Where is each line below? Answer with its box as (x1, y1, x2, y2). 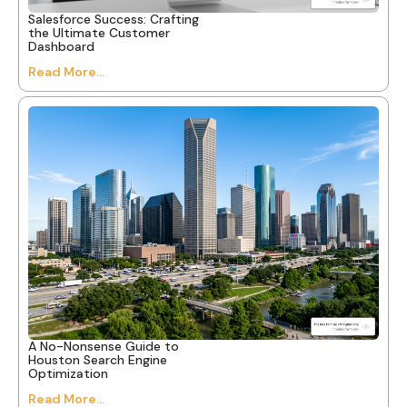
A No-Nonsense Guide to (28, 338, 179, 355)
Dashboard (28, 38, 94, 55)
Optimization (28, 365, 108, 382)
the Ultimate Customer (28, 25, 170, 42)
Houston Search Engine (28, 352, 167, 369)
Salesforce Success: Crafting (28, 11, 199, 28)
